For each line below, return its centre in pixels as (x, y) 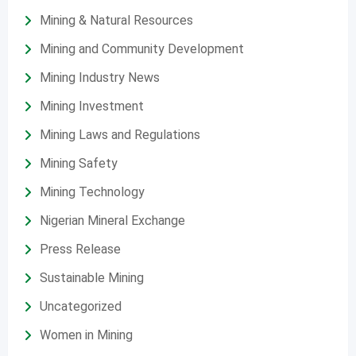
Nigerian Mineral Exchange (112, 220)
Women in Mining (86, 335)
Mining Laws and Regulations (120, 134)
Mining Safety (79, 163)
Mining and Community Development (142, 48)
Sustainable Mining (92, 277)
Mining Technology (92, 192)
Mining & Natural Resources (116, 20)
